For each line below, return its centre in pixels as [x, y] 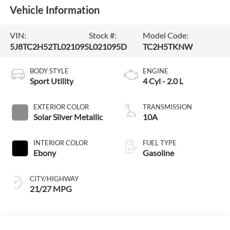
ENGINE [156, 71]
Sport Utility [51, 81]
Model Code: [165, 35]
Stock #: [102, 35]
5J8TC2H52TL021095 [49, 46]
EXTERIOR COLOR [61, 107]
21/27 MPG [51, 189]
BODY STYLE [49, 71]
